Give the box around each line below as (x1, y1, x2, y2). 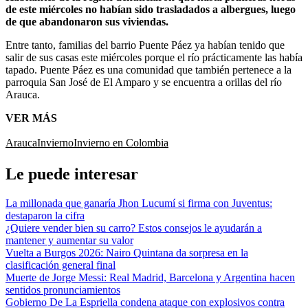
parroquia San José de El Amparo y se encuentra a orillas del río (5, 76, 282, 88)
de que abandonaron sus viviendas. (5, 15, 168, 27)
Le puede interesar (5, 164, 138, 183)
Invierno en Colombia (74, 136, 168, 148)
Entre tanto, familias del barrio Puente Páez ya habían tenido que (5, 38, 285, 51)
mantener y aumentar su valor (5, 234, 133, 246)
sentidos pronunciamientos (5, 283, 120, 296)
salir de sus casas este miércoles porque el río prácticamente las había (5, 51, 302, 63)
